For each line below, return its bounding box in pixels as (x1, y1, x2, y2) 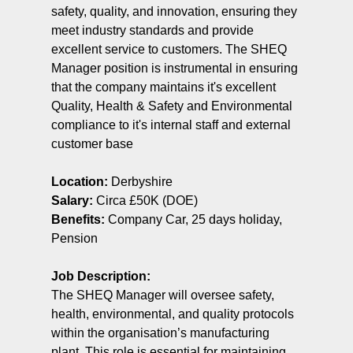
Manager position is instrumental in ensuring (50, 61, 298, 75)
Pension (50, 231, 98, 245)
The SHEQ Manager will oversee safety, (50, 288, 274, 302)
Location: (50, 174, 108, 188)
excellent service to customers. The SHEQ (50, 42, 287, 56)
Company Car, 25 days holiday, (104, 212, 282, 226)
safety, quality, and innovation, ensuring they (50, 4, 297, 18)
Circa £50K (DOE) (92, 193, 198, 207)
